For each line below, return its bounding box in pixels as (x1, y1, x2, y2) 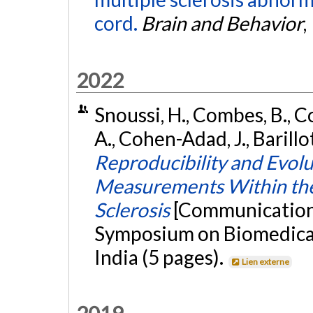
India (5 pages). (94, 245, 227, 269)
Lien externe (242, 256, 290, 267)
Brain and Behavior (140, 11, 303, 36)
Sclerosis (94, 197, 170, 221)
